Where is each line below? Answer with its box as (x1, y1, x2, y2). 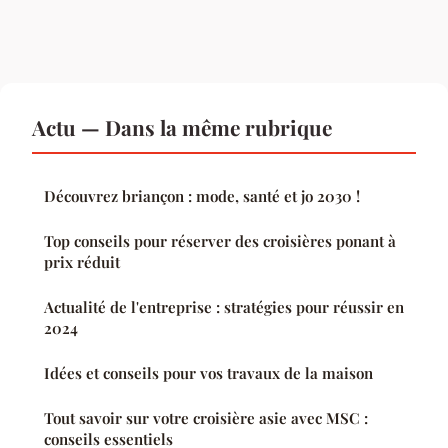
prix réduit (44, 251, 120, 272)
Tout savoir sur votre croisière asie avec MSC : (44, 407, 368, 428)
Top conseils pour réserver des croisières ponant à (44, 230, 396, 251)
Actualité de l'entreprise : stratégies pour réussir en (44, 296, 404, 317)
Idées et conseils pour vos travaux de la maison (44, 362, 373, 383)
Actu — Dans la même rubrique (32, 112, 332, 141)
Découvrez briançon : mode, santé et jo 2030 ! (44, 185, 360, 206)
